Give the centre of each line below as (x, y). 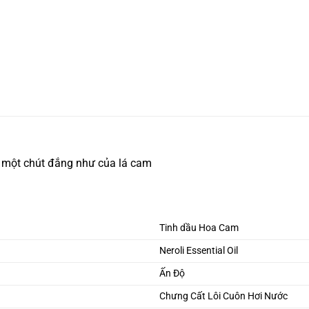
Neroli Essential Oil (199, 251)
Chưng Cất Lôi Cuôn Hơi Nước (224, 297)
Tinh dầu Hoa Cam (199, 228)
